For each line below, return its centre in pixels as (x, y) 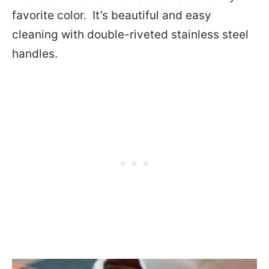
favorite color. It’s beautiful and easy (112, 16)
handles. (35, 54)
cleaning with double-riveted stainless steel (130, 35)
